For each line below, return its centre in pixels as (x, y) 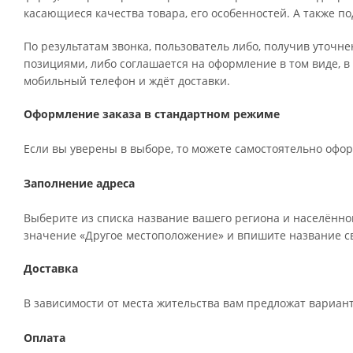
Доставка (51, 268)
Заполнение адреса (79, 183)
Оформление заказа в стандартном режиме (152, 114)
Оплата (45, 338)
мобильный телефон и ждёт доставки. (127, 81)
